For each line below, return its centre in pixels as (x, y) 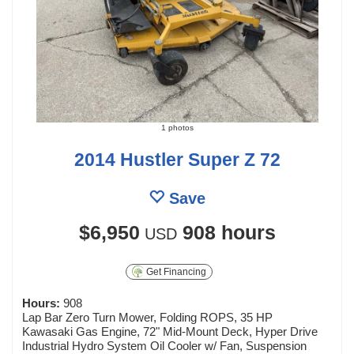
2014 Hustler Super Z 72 (177, 159)
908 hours (229, 232)
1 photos (177, 127)
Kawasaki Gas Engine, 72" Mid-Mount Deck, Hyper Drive (170, 331)
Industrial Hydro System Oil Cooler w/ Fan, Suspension (164, 345)
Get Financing (175, 271)
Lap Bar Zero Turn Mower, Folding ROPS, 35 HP (147, 317)
